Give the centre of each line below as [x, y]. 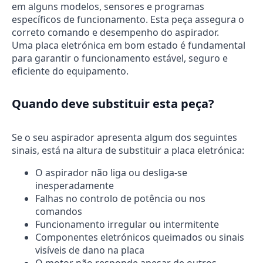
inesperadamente [75, 185]
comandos [59, 211]
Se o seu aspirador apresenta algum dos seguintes [124, 137]
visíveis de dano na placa [90, 250]
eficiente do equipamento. [70, 71]
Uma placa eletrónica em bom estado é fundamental [129, 45]
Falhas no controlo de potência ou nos [120, 198]
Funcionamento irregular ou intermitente [127, 224]
